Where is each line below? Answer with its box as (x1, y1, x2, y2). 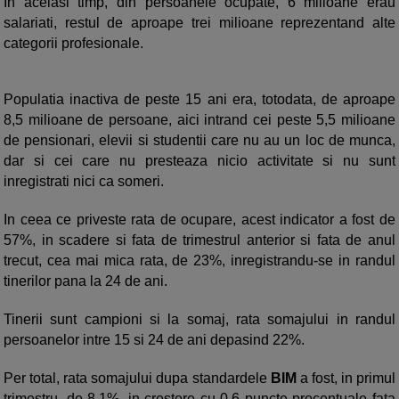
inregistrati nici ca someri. (4, 174, 164, 189)
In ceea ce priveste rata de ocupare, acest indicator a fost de (4, 212, 395, 227)
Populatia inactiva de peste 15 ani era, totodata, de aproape (4, 92, 395, 107)
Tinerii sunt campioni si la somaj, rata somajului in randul (4, 312, 395, 327)
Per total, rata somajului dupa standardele (4, 370, 271, 386)
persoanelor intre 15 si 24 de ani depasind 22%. (4, 332, 305, 347)
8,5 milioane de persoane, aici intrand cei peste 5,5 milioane (4, 112, 395, 127)
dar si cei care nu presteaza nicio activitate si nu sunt (4, 153, 395, 168)
